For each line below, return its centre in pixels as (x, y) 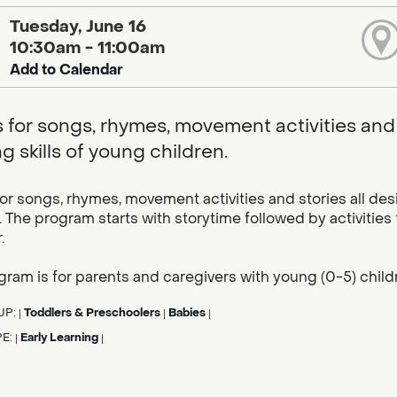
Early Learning (59, 338)
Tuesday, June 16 (78, 26)
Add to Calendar (67, 69)
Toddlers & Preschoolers (92, 313)
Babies (187, 313)
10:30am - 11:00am (88, 47)
